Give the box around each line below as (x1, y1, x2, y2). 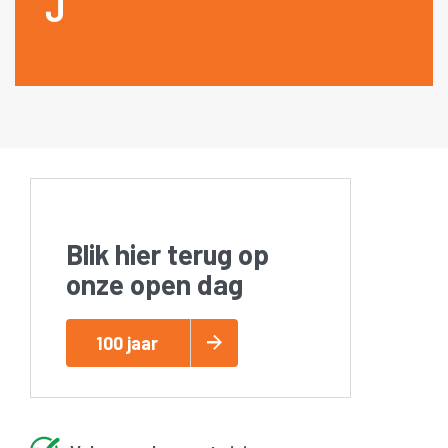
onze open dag (66, 266, 243, 301)
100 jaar (96, 331, 158, 354)
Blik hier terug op (66, 236, 269, 271)
